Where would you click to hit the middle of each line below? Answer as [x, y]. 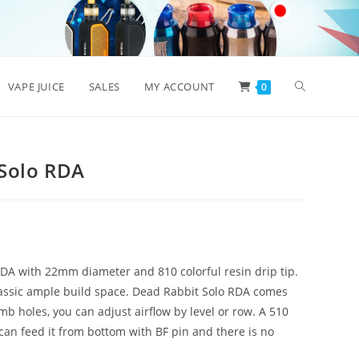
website [315, 145]
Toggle [312, 86]
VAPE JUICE [36, 87]
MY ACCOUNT [179, 87]
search [313, 205]
